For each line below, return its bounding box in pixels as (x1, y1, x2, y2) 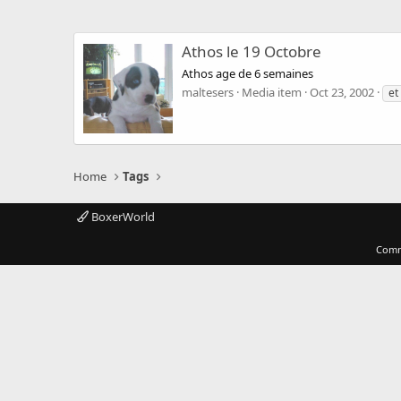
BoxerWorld (89, 209, 155, 225)
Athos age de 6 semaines (182, 64, 313, 81)
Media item (242, 83, 302, 100)
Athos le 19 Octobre (182, 41, 321, 63)
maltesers (182, 83, 234, 100)
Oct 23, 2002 (310, 83, 374, 100)
